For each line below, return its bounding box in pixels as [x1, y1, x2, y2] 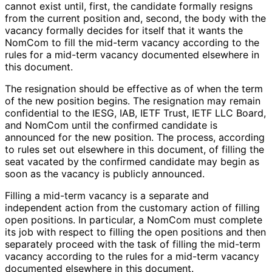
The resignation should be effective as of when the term [5, 83, 263, 95]
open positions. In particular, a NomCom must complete [5, 214, 262, 226]
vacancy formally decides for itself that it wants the [5, 24, 243, 37]
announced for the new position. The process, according [5, 131, 265, 144]
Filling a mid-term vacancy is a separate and [5, 189, 209, 202]
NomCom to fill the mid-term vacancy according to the [5, 36, 259, 49]
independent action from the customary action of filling [5, 202, 260, 214]
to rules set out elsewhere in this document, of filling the [5, 143, 264, 156]
